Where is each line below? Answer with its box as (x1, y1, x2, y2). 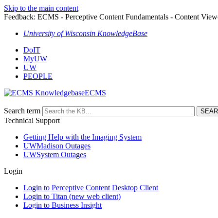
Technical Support (4, 116, 60, 125)
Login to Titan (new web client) (23, 192, 121, 200)
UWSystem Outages (23, 150, 86, 159)
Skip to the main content (4, 4, 78, 12)
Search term (4, 107, 40, 115)
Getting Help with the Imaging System (23, 133, 142, 141)
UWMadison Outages (23, 142, 91, 150)
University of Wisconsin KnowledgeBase (23, 29, 147, 37)
